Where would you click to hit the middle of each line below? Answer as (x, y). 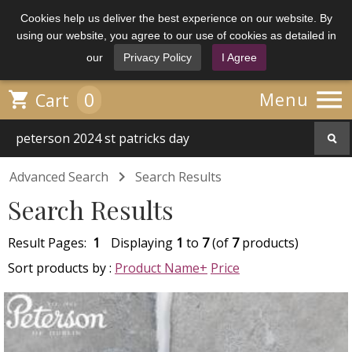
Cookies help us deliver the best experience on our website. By (176, 18)
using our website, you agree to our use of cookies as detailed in (176, 35)
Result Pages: (50, 243)
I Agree (239, 57)
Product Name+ (161, 268)
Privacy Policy (157, 57)
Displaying (143, 243)
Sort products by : (61, 268)
